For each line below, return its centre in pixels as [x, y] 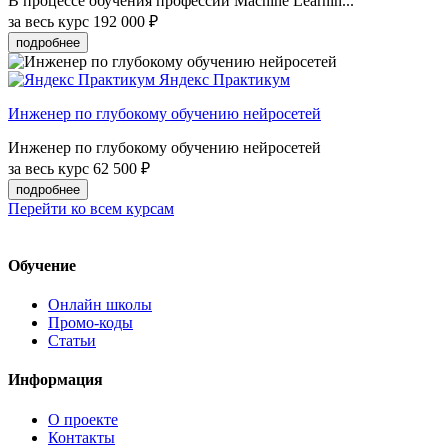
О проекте [83, 419]
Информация [55, 380]
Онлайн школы [100, 305]
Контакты [81, 437]
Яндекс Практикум [224, 79]
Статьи [72, 341]
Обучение [42, 265]
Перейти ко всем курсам [91, 208]
